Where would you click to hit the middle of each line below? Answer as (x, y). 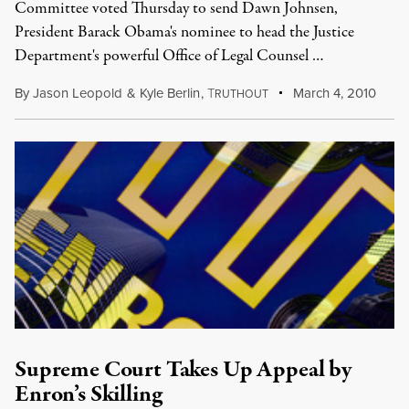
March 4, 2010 (333, 93)
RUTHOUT (241, 94)
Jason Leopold (78, 93)
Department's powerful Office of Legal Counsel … (169, 56)
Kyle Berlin (169, 93)
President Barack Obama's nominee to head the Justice (184, 32)
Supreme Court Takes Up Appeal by (183, 370)
